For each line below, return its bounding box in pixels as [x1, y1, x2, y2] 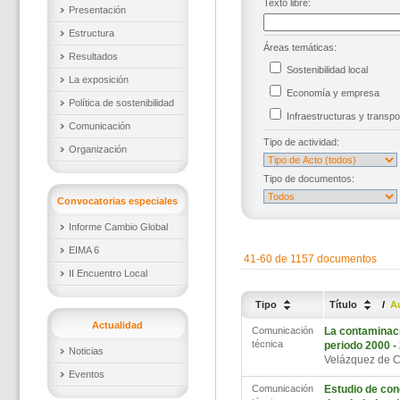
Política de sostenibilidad [68, 97, 174, 108]
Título [329, 299, 360, 310]
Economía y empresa [283, 87, 387, 98]
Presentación [68, 4, 126, 15]
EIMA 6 [68, 245, 99, 255]
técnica [251, 338, 283, 349]
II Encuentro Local [68, 268, 147, 279]
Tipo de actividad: [262, 137, 339, 147]
